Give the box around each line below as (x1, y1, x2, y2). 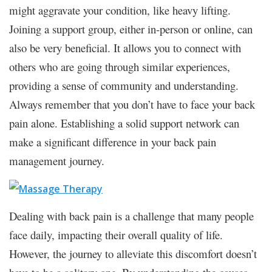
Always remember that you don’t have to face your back (9, 96, 255, 112)
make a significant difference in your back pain (9, 134, 216, 149)
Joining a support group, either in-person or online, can (9, 21, 253, 36)
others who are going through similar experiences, (9, 58, 230, 74)
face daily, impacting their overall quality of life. (9, 226, 223, 242)
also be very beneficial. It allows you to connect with (9, 39, 241, 55)
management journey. (9, 152, 104, 168)
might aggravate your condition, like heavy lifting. (9, 2, 231, 18)
